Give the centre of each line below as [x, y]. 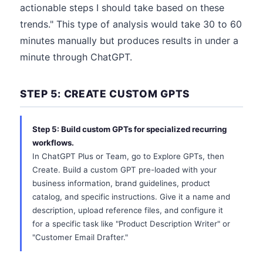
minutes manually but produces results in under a [129, 41]
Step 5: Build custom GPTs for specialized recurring [129, 129]
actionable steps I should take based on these [122, 8]
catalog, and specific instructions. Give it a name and [131, 197]
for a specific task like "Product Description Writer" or [131, 224]
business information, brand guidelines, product [121, 183]
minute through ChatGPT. [76, 57]
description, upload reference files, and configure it [128, 210]
